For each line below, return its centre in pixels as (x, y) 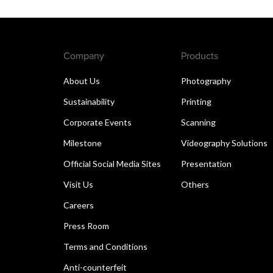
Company (84, 55)
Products (200, 55)
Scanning (199, 122)
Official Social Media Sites (112, 163)
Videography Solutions (225, 143)
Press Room (86, 225)
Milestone (83, 143)
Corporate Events (97, 122)
